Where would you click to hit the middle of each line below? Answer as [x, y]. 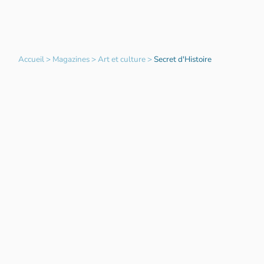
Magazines [71, 60]
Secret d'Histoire [182, 60]
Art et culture [121, 60]
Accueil [31, 60]
